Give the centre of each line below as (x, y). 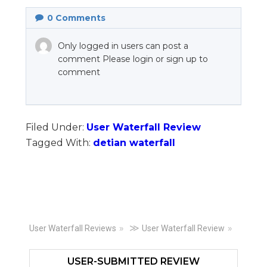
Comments (79, 18)
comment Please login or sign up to (133, 59)
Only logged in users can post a (123, 46)
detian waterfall (134, 143)
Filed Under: (56, 127)
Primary (76, 233)
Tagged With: (59, 143)
